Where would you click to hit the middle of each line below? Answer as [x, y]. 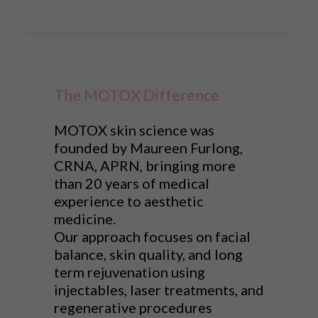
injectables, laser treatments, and [159, 290]
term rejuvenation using [130, 272]
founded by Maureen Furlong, [148, 148]
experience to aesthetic [129, 201]
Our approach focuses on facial [152, 237]
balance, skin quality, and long [148, 254]
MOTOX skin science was [134, 130]
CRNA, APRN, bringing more [145, 166]
